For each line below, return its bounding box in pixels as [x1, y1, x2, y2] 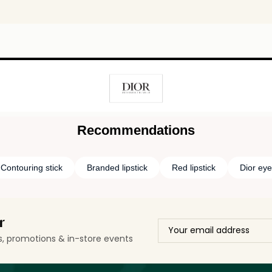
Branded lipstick [86, 163, 148, 173]
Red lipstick [171, 163, 216, 173]
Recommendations [77, 123, 195, 138]
